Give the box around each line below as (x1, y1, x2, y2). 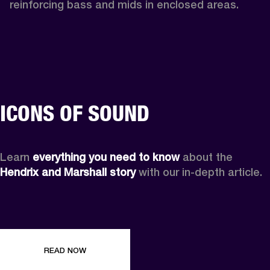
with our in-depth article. (136, 165, 262, 178)
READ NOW (44, 245, 86, 255)
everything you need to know (33, 150, 180, 163)
